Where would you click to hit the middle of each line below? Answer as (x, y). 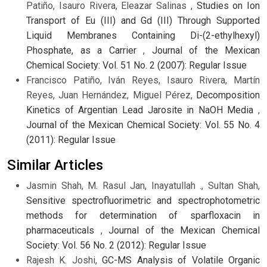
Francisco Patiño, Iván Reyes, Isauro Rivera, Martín (143, 80)
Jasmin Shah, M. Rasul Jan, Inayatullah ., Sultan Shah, (143, 186)
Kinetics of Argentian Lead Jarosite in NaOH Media (142, 110)
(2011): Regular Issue (71, 140)
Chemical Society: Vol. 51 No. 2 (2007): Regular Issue (136, 66)
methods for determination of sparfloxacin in (143, 216)
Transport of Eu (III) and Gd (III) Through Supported (143, 21)
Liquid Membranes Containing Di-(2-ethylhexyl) (143, 36)
